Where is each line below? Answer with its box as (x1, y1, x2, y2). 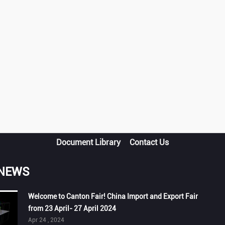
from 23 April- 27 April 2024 (28, 204, 117, 212)
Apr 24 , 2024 (28, 216, 65, 223)
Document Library (56, 138, 121, 147)
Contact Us (130, 138, 169, 147)
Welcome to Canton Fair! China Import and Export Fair (28, 192, 198, 200)
